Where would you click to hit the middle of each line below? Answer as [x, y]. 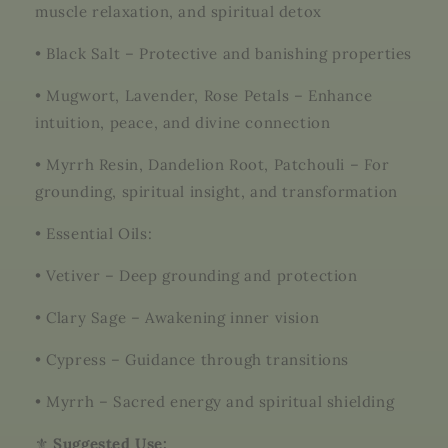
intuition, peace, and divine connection [183, 122]
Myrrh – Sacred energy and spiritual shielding [220, 401]
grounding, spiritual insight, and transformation [216, 191]
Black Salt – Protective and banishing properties [229, 53]
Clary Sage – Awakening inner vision [183, 317]
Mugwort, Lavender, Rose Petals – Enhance [209, 95]
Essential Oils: [99, 233]
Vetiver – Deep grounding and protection [202, 275]
